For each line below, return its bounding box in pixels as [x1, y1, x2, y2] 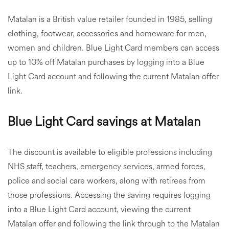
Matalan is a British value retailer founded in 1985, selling [8, 13, 212, 25]
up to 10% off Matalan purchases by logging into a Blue [8, 56, 204, 68]
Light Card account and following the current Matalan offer [8, 71, 219, 82]
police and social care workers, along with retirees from [8, 175, 205, 187]
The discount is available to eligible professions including [8, 146, 212, 158]
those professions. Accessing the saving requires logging [8, 189, 211, 201]
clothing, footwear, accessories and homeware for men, [8, 28, 207, 39]
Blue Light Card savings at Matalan [8, 112, 200, 130]
